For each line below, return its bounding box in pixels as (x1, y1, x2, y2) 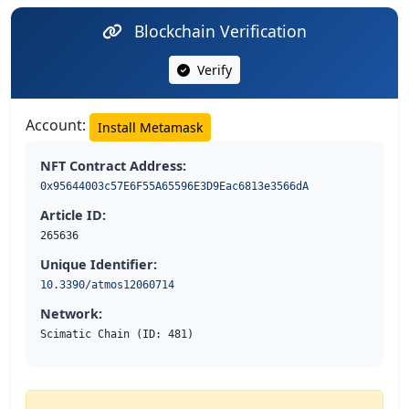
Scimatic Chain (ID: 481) (40, 328, 194, 341)
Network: (40, 305, 102, 323)
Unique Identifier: (40, 256, 157, 274)
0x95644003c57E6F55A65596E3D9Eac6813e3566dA (40, 180, 309, 194)
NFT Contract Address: (40, 157, 186, 175)
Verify (194, 61, 232, 79)
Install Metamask (98, 119, 203, 137)
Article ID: (40, 206, 106, 225)
